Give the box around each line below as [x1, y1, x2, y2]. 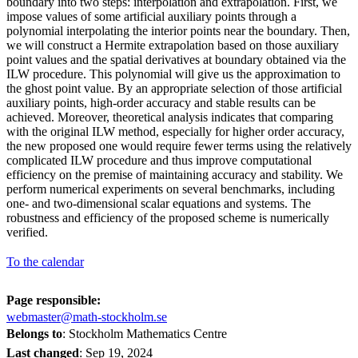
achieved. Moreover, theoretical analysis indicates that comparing [6, 109, 333, 124]
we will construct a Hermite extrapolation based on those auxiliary [6, 38, 339, 52]
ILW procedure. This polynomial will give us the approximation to [6, 66, 340, 81]
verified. [6, 225, 48, 239]
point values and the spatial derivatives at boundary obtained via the [6, 52, 346, 66]
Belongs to [6, 326, 62, 340]
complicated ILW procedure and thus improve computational [6, 153, 312, 167]
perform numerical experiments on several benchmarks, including [6, 181, 335, 196]
